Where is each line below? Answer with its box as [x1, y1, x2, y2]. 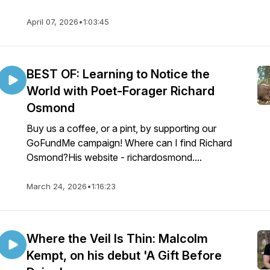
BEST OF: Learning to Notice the [27, 67, 210, 81]
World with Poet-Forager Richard [27, 84, 215, 98]
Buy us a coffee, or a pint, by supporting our [27, 122, 216, 134]
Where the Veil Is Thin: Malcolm [27, 231, 208, 246]
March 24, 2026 [27, 181, 87, 191]
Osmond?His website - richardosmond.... [27, 151, 202, 163]
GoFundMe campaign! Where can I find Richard [27, 137, 232, 149]
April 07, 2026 [27, 17, 78, 27]
